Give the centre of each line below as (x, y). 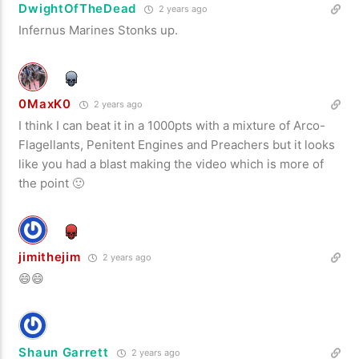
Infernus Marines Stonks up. (99, 30)
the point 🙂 (52, 183)
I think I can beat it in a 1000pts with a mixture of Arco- (172, 125)
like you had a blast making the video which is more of (171, 163)
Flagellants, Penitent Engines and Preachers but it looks (177, 144)
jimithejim (50, 256)
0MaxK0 (45, 103)
